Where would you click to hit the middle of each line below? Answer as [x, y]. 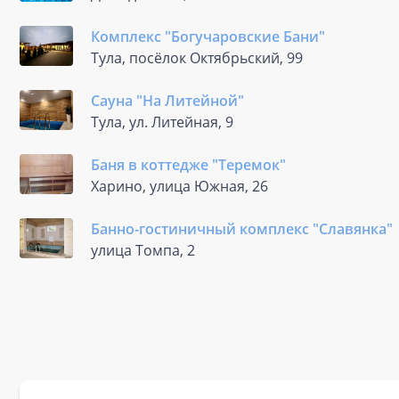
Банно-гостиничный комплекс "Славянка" [242, 229]
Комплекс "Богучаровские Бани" [208, 37]
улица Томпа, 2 [143, 250]
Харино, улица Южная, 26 [179, 186]
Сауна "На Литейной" [167, 101]
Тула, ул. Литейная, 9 [162, 122]
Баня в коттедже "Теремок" [188, 165]
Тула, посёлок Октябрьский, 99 [197, 58]
